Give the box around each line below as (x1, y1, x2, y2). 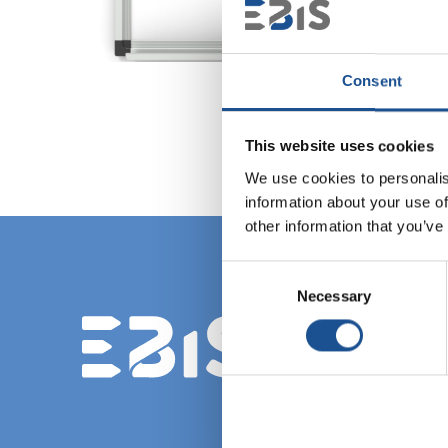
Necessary (297, 287, 371, 305)
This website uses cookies (244, 137, 434, 155)
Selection (221, 287, 282, 305)
